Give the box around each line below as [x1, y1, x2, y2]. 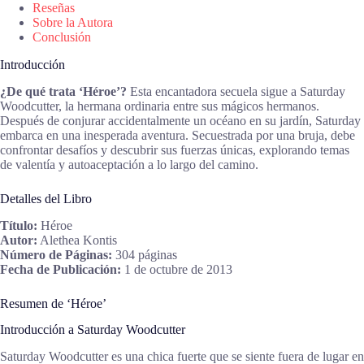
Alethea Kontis [37, 232, 117, 247]
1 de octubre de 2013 [121, 262, 232, 276]
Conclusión [32, 30, 91, 45]
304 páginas [112, 247, 177, 262]
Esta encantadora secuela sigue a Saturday [127, 84, 345, 98]
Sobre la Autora [32, 15, 113, 30]
